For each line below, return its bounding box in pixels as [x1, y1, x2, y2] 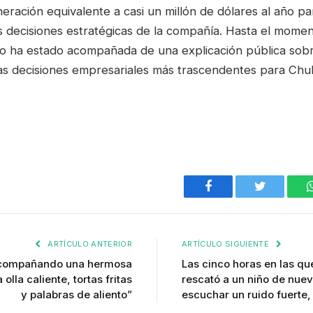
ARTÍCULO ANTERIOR [45, 238, 132, 249]
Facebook [207, 190, 256, 203]
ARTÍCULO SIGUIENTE [182, 238, 272, 249]
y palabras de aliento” [21, 287, 132, 301]
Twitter [259, 190, 296, 203]
